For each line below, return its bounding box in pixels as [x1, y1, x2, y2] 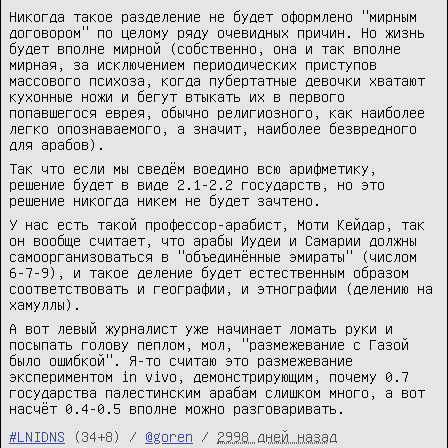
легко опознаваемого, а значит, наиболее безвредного [9, 120, 417, 137]
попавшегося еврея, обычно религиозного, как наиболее [9, 104, 425, 121]
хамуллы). [9, 296, 81, 313]
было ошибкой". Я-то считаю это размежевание [9, 352, 353, 369]
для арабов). [9, 136, 105, 153]
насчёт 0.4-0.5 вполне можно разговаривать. [9, 400, 345, 417]
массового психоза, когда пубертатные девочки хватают [9, 72, 425, 89]
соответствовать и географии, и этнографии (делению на [9, 280, 433, 297]
